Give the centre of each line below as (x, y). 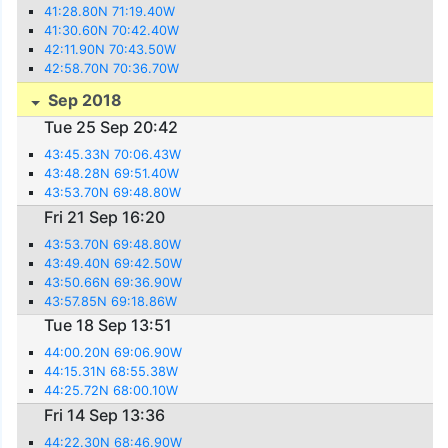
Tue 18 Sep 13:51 (108, 325)
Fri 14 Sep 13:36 (105, 414)
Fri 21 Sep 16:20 (105, 216)
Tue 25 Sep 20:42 (111, 127)
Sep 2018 (83, 99)
